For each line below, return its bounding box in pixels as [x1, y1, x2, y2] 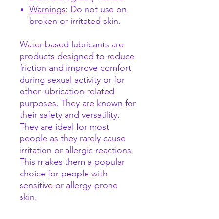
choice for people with [20, 168, 108, 179]
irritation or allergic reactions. [20, 145, 133, 156]
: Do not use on [66, 4, 127, 15]
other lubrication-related [20, 86, 114, 97]
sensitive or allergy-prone [20, 180, 118, 191]
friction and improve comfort [20, 63, 131, 74]
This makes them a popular [20, 156, 125, 168]
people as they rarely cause [20, 133, 126, 144]
